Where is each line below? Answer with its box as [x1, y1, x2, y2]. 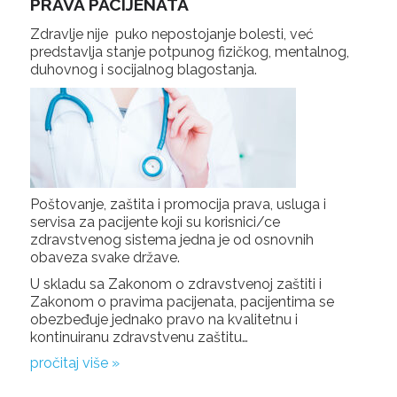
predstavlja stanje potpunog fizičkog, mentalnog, [29, 43, 349, 60]
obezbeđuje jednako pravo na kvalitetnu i [29, 310, 298, 328]
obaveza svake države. [29, 249, 180, 267]
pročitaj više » [29, 354, 120, 372]
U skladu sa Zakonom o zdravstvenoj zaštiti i [29, 275, 322, 292]
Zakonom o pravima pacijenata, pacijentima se [29, 292, 334, 310]
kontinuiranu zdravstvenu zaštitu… [29, 328, 248, 346]
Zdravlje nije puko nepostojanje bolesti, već [29, 25, 314, 43]
